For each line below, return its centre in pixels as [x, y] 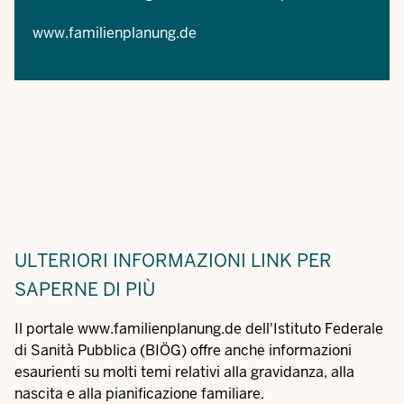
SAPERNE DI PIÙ [85, 289]
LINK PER [291, 261]
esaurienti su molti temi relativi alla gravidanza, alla [184, 372]
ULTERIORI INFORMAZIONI [130, 261]
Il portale [46, 329]
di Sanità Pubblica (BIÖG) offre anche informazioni [183, 350]
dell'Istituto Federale [312, 329]
